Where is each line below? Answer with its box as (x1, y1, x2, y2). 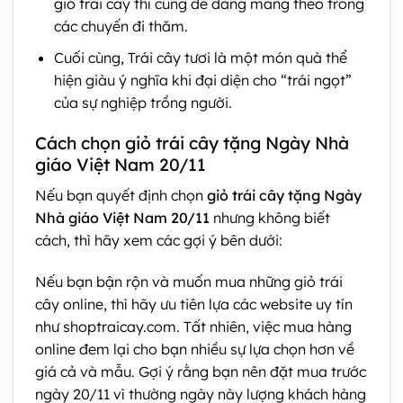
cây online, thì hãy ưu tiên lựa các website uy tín (35, 294, 353, 313)
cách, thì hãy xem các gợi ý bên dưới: (35, 231, 282, 250)
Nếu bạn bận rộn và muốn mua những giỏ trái (35, 272, 343, 291)
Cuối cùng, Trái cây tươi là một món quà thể (53, 48, 347, 67)
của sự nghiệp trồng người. (53, 93, 232, 112)
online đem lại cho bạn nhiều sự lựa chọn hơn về (35, 339, 354, 358)
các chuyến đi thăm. (53, 17, 188, 36)
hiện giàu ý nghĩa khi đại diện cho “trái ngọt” (53, 70, 352, 89)
